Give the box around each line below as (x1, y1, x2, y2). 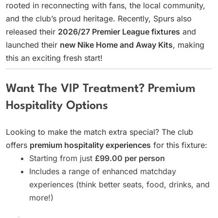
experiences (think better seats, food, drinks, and (29, 179, 210, 189)
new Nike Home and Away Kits (60, 40, 173, 50)
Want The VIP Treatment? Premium (6, 83, 196, 95)
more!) (29, 192, 54, 202)
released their (6, 27, 58, 37)
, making (173, 40, 204, 50)
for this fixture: (151, 140, 207, 150)
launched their (6, 40, 60, 50)
